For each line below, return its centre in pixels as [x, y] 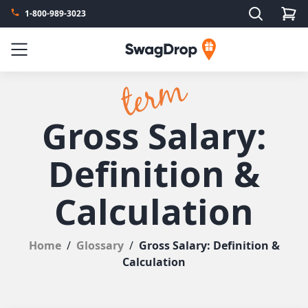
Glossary [101, 246]
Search [261, 10]
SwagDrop [152, 46]
